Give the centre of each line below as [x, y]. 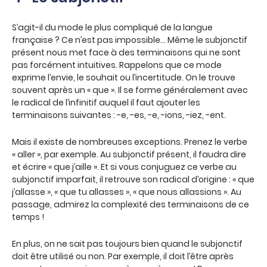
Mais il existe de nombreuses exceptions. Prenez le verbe [130, 142]
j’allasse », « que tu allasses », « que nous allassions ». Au [127, 192]
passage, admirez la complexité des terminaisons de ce [131, 204]
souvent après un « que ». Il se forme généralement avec [130, 90]
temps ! [28, 217]
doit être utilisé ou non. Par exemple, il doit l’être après [123, 256]
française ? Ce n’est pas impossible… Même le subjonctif [130, 40]
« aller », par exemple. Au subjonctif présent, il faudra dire [129, 154]
